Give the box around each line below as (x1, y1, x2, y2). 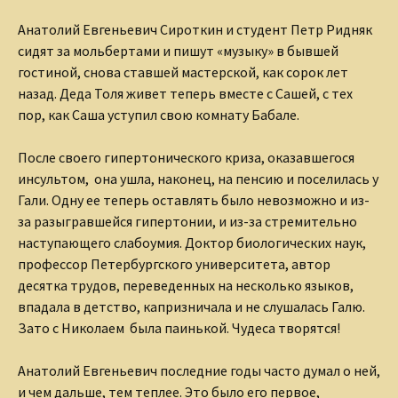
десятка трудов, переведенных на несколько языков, (18, 276, 354, 295)
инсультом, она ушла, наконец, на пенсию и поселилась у (18, 170, 378, 188)
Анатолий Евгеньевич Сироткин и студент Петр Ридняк (18, 20, 372, 39)
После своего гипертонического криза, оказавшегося (18, 148, 354, 167)
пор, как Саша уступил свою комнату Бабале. (18, 106, 299, 124)
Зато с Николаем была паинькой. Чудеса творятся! (18, 319, 340, 338)
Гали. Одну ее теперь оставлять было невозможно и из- (18, 191, 370, 210)
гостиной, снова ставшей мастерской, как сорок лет (18, 63, 348, 82)
